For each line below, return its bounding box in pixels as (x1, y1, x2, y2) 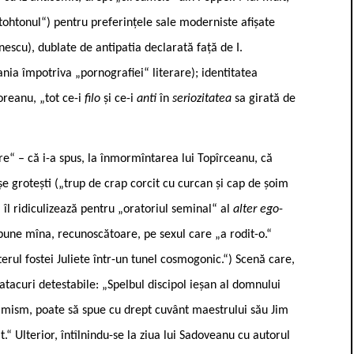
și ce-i (104, 92, 137, 105)
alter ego (233, 202, 279, 216)
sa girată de (235, 92, 296, 105)
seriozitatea (172, 92, 235, 105)
